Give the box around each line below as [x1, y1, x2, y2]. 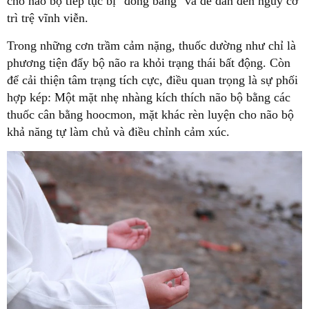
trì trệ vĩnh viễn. [7, 11, 88, 26]
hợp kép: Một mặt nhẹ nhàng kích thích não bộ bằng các [7, 90, 290, 105]
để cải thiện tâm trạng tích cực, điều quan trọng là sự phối [7, 73, 298, 88]
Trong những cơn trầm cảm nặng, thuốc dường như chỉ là [7, 39, 296, 53]
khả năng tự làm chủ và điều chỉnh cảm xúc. [7, 125, 230, 139]
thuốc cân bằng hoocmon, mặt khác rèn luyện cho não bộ [7, 108, 294, 122]
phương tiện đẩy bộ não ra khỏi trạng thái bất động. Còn [7, 56, 290, 70]
